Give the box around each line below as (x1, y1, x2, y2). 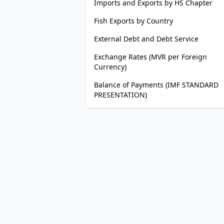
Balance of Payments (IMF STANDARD (94, 80, 218, 89)
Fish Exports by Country (94, 16, 173, 25)
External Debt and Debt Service (94, 34, 198, 43)
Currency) (94, 62, 126, 71)
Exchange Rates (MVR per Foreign (94, 52, 207, 61)
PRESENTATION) (94, 90, 147, 99)
